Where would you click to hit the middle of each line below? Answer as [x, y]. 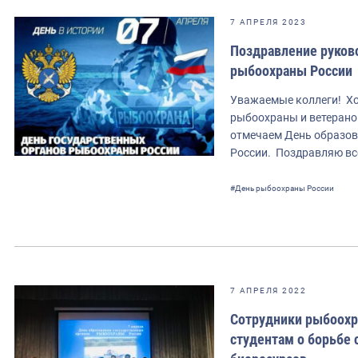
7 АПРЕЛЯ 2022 [268, 290]
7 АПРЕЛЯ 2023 [268, 22]
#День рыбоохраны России [282, 188]
